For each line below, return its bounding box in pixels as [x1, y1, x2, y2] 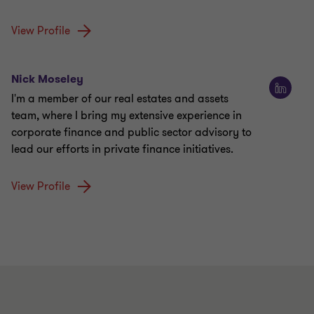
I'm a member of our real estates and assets [11, 91, 228, 107]
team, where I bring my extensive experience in [11, 108, 242, 124]
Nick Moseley [11, 71, 83, 87]
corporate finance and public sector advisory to [11, 125, 252, 141]
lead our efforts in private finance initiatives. [11, 142, 233, 158]
